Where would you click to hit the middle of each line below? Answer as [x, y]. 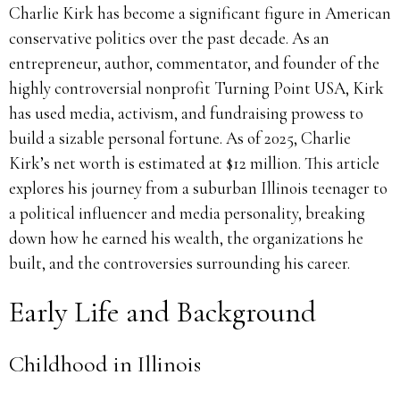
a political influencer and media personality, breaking [187, 213]
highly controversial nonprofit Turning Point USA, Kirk [196, 88]
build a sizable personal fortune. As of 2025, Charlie [180, 138]
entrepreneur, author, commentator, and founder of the [194, 63]
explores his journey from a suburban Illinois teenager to [198, 188]
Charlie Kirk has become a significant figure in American [200, 13]
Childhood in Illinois [105, 364]
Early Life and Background [162, 312]
